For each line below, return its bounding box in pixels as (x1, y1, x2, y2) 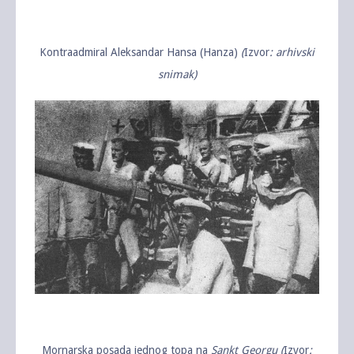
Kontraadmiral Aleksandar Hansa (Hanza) (40, 45, 241, 58)
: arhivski (269, 45, 314, 58)
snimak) (157, 67, 197, 81)
